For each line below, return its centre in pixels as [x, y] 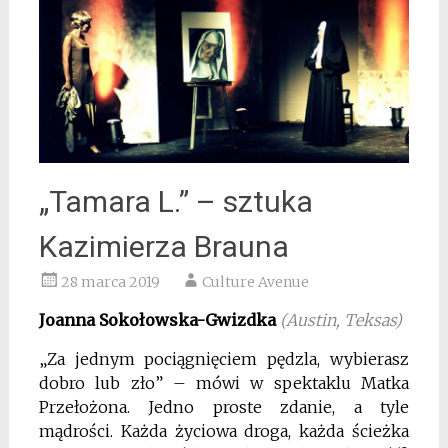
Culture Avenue [255, 281]
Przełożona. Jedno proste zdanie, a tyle [224, 406]
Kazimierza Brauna [163, 246]
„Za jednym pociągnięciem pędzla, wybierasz [224, 358]
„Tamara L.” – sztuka [175, 201]
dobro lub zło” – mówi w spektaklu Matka [224, 382]
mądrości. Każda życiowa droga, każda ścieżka [224, 430]
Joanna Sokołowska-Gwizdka [157, 319]
